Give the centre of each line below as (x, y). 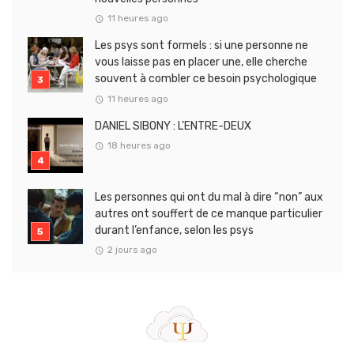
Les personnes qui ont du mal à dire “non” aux (209, 197)
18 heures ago (139, 146)
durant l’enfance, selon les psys (174, 230)
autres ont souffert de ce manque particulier (209, 213)
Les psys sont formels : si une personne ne (201, 46)
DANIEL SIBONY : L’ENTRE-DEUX (173, 126)
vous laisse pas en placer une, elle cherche (201, 62)
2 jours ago (132, 250)
